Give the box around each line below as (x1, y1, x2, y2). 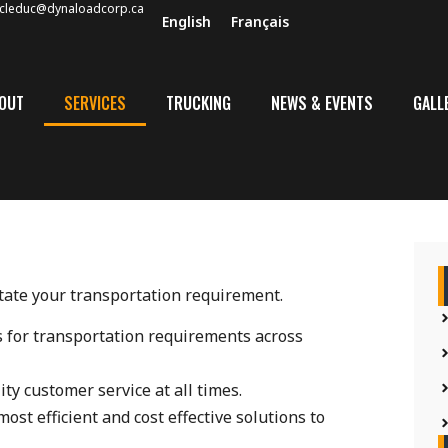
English (162, 12, 212, 32)
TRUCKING (165, 91, 231, 115)
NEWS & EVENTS (270, 91, 373, 115)
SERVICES (63, 91, 126, 115)
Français (231, 12, 290, 32)
